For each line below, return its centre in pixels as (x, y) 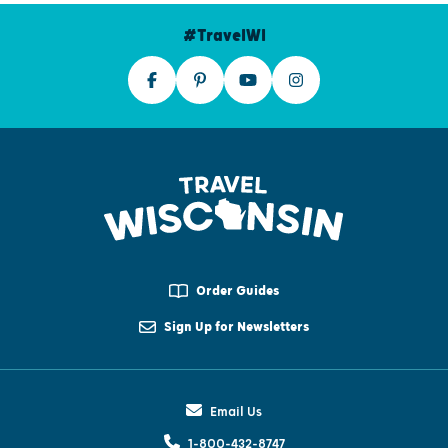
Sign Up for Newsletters (236, 326)
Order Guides (237, 290)
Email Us (236, 411)
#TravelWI (224, 35)
